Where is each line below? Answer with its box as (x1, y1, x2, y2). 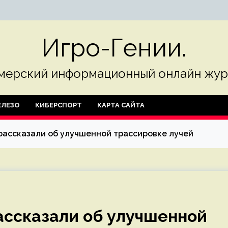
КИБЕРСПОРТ (35, 101, 82, 109)
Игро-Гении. (42, 34, 186, 62)
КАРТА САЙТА (97, 101, 145, 109)
